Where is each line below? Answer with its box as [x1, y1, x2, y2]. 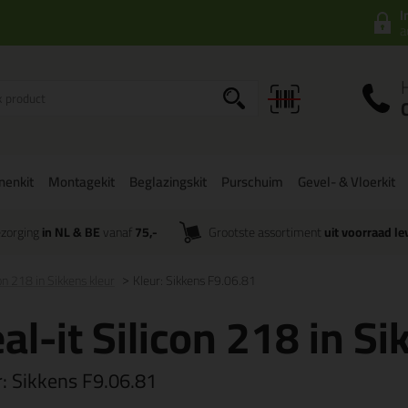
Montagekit [48, 168, 115, 195]
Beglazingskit [129, 168, 207, 195]
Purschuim [221, 168, 283, 195]
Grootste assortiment [209, 220, 325, 244]
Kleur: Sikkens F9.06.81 [133, 269, 256, 292]
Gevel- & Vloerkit [298, 168, 395, 195]
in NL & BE [41, 220, 100, 244]
